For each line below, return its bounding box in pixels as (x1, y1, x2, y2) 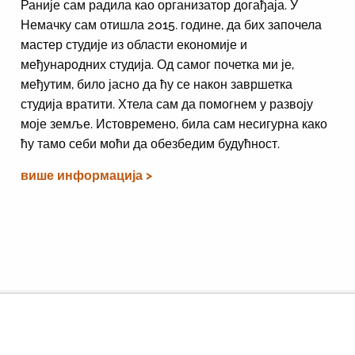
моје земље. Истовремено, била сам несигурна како (20, 116, 327, 132)
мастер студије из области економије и (20, 36, 247, 52)
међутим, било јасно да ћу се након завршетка (20, 76, 292, 92)
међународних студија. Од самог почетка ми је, (20, 56, 294, 72)
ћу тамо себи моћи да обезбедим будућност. (20, 136, 280, 151)
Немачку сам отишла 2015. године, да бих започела (20, 17, 322, 32)
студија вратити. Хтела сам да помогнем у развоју (20, 96, 313, 112)
